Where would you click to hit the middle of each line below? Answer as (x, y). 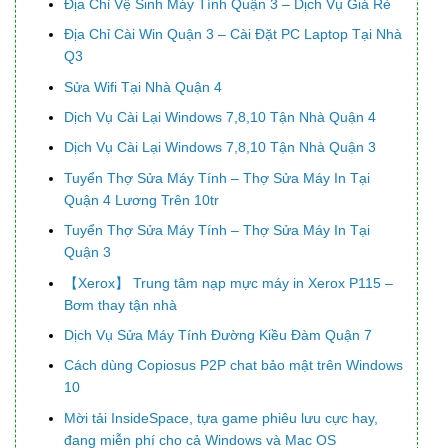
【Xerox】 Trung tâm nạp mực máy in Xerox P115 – (229, 282)
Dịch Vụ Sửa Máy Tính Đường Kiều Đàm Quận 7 (218, 334)
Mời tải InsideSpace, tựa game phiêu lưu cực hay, (221, 417)
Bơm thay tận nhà (121, 304)
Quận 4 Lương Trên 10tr (142, 199)
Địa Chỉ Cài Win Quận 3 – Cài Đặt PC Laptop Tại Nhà (233, 34)
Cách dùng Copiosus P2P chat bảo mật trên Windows (234, 365)
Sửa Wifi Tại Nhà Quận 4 (143, 86)
